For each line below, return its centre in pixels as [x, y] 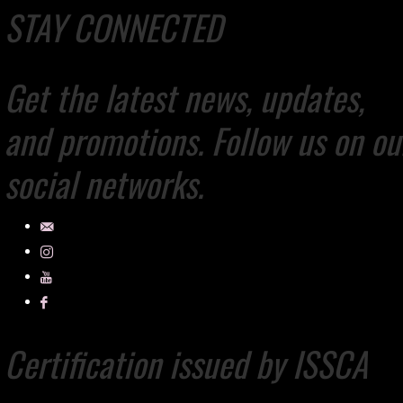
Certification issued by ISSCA [186, 363]
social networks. [104, 184]
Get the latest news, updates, [184, 97]
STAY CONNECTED [113, 27]
